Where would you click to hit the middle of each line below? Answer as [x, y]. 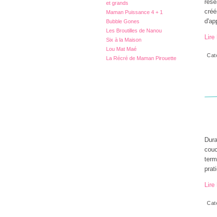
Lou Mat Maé [121, 49]
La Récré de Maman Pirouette [141, 58]
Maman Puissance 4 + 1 [134, 12]
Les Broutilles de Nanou [134, 31]
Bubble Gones [123, 21]
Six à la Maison [124, 40]
